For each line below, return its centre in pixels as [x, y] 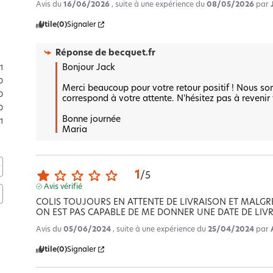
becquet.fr [132, 53]
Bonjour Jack [90, 68]
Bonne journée [93, 119]
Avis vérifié [63, 187]
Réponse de [82, 53]
